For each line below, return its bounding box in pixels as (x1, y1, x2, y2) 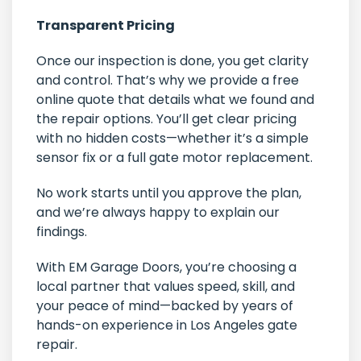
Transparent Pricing (36, 16, 175, 35)
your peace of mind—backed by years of (36, 297, 293, 316)
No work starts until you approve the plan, (36, 184, 301, 203)
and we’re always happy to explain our (36, 203, 280, 222)
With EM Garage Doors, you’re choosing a (36, 258, 297, 277)
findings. (36, 222, 87, 242)
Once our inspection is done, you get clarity (36, 52, 309, 71)
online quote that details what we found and (36, 90, 314, 110)
